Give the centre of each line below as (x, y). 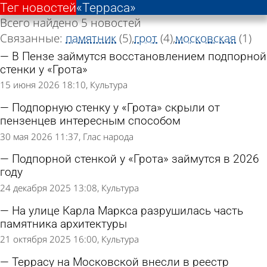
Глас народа (108, 136)
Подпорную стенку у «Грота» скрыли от (116, 108)
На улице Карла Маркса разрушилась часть (128, 211)
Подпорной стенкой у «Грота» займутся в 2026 (136, 159)
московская (206, 38)
